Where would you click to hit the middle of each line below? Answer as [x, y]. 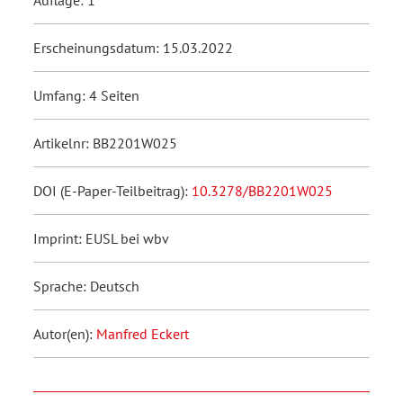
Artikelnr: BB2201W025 [105, 143]
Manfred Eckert [143, 333]
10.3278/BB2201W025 [262, 190]
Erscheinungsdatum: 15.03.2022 [133, 47]
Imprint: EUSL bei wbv [101, 238]
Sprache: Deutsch [86, 286]
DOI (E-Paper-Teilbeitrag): [112, 190]
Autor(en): [65, 333]
